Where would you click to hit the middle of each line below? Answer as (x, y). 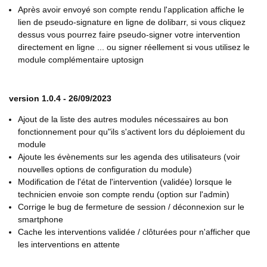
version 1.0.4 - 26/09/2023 (60, 99)
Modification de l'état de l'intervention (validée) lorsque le (125, 182)
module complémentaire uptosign (81, 60)
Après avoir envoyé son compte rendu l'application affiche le (131, 10)
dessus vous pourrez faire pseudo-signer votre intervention (129, 35)
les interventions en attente (69, 245)
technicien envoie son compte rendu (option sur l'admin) (124, 195)
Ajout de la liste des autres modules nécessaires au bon (123, 119)
